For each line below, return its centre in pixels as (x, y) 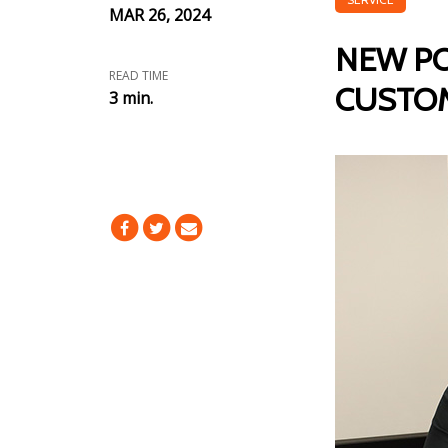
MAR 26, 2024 (159, 15)
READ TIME (138, 75)
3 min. (130, 98)
